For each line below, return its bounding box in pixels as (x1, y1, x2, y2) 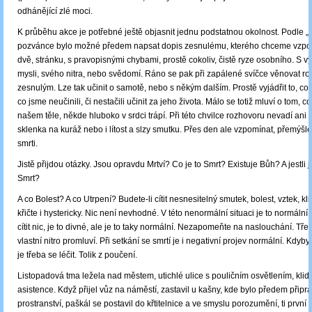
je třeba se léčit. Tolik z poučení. (17, 250, 137, 260)
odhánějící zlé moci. (17, 6, 93, 17)
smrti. (17, 139, 38, 149)
